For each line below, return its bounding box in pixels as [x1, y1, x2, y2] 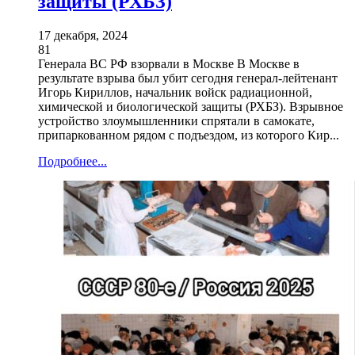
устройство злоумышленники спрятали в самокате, [38, 114, 315, 128]
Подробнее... [38, 155, 107, 169]
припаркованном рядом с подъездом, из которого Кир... [38, 128, 339, 143]
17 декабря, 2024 [38, 29, 128, 43]
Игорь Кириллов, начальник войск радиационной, [38, 86, 312, 100]
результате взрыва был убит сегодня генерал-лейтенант [38, 71, 338, 86]
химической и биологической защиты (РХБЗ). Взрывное [38, 100, 343, 114]
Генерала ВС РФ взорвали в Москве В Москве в [38, 57, 300, 71]
